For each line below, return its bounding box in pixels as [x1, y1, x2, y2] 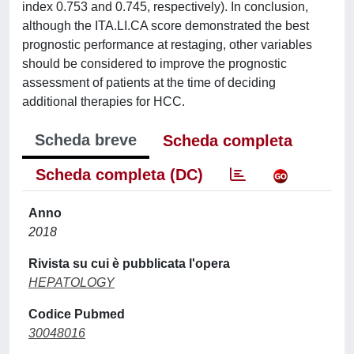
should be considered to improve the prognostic [22, 56, 287, 70]
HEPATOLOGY [28, 275, 115, 289]
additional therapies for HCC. [22, 94, 185, 108]
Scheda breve [35, 130, 137, 149]
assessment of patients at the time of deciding [22, 75, 276, 89]
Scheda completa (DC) [36, 165, 203, 183]
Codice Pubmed [28, 307, 125, 321]
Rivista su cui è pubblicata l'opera [28, 256, 230, 270]
